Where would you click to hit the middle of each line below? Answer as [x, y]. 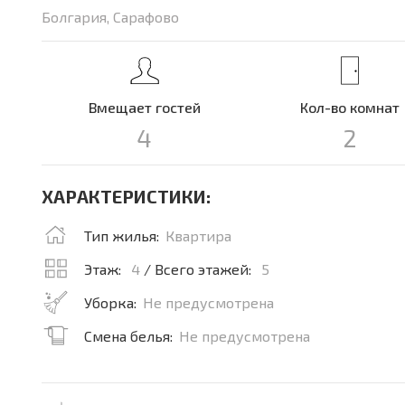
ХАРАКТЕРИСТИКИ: [126, 196]
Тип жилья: [122, 235]
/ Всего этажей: [198, 269]
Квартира [198, 235]
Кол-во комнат [349, 107]
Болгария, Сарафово [110, 17]
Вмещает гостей [144, 107]
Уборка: [110, 302]
